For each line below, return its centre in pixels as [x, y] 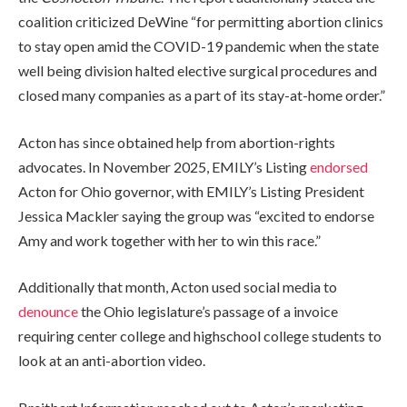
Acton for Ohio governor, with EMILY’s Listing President [191, 191]
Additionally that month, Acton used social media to [178, 287]
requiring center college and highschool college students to [200, 336]
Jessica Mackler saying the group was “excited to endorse [196, 215]
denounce [48, 312]
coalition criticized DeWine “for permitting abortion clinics [201, 21]
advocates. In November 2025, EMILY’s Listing [164, 166]
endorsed [339, 166]
